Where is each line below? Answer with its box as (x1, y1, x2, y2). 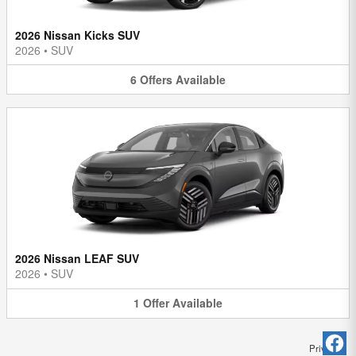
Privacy (309, 341, 340, 354)
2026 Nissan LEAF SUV (15, 250, 139, 267)
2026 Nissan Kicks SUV (15, 26, 140, 43)
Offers (140, 71, 172, 87)
